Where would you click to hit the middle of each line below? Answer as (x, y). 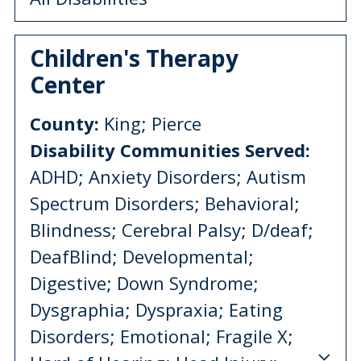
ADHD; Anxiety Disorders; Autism (168, 176)
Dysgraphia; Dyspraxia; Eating (156, 309)
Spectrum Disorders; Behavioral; (165, 203)
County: (64, 123)
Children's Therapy (134, 58)
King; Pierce (150, 123)
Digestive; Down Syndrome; (144, 282)
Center (68, 84)
